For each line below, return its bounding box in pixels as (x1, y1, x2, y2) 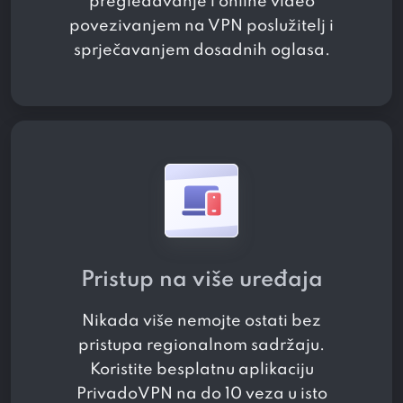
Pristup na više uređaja (80, 269, 323, 292)
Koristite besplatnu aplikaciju (89, 362, 314, 379)
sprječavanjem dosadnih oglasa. (73, 42, 330, 59)
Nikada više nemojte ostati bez (82, 313, 321, 330)
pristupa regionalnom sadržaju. (78, 337, 325, 354)
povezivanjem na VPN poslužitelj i (69, 18, 334, 35)
